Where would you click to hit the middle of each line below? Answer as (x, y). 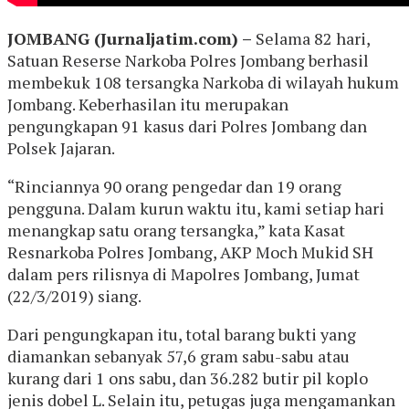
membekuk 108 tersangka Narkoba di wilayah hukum (203, 82)
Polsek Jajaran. (61, 147)
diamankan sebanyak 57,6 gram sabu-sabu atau (178, 356)
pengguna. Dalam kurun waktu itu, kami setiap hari (196, 208)
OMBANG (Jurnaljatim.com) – (135, 38)
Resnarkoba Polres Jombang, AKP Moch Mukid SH (190, 252)
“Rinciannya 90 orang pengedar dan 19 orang (174, 186)
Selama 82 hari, (313, 38)
